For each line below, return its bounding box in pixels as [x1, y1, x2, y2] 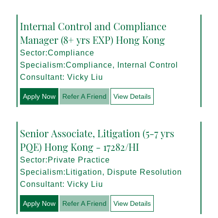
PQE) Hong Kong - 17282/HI [20, 140, 140, 153]
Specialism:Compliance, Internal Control [20, 60, 179, 69]
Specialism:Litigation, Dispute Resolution [20, 167, 182, 176]
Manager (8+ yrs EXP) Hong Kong [20, 33, 165, 46]
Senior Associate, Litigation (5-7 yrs [20, 126, 175, 140]
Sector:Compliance [20, 48, 95, 57]
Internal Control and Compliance [20, 19, 167, 33]
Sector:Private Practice [20, 155, 110, 164]
